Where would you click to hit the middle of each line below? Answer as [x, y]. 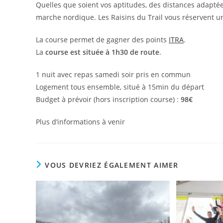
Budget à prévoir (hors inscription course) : [108, 99]
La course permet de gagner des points [102, 40]
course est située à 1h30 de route [101, 52]
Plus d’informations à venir [80, 122]
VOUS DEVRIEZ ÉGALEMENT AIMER [112, 165]
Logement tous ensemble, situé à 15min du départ [121, 87]
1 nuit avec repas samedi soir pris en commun [113, 74]
